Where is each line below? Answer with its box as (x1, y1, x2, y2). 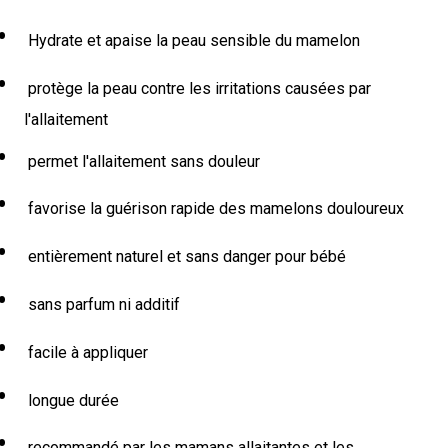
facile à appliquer (24, 342, 148, 362)
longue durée (24, 390, 119, 410)
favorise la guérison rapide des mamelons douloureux (24, 199, 404, 219)
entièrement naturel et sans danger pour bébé (24, 247, 346, 267)
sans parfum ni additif (24, 294, 180, 314)
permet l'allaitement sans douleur (24, 151, 260, 171)
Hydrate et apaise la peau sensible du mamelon (24, 30, 360, 50)
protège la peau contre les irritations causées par (24, 78, 371, 98)
